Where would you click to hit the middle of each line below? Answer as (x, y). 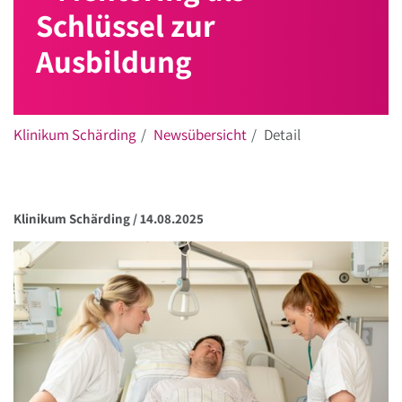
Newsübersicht (200, 134)
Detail (282, 134)
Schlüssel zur (126, 25)
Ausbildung (114, 61)
